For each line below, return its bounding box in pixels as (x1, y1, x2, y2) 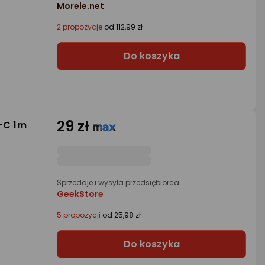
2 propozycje (57, 22, 102, 33)
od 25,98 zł (101, 210, 141, 221)
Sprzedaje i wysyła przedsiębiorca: (57, 177, 181, 188)
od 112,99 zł (102, 22, 143, 33)
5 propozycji (57, 210, 101, 221)
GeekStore (57, 188, 104, 201)
